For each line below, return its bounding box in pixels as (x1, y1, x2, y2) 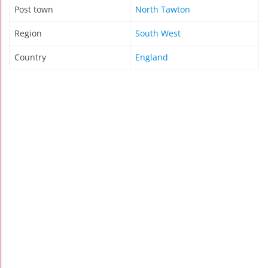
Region (14, 28, 42, 39)
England (135, 51, 168, 63)
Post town (14, 4, 53, 16)
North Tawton (135, 4, 190, 16)
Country (14, 51, 46, 63)
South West (135, 28, 181, 39)
